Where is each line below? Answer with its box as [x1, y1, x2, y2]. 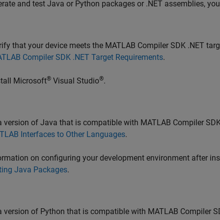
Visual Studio [51, 76, 99, 85]
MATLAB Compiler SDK [105, 41, 186, 50]
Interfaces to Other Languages [19, 130, 125, 139]
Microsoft [13, 76, 47, 85]
